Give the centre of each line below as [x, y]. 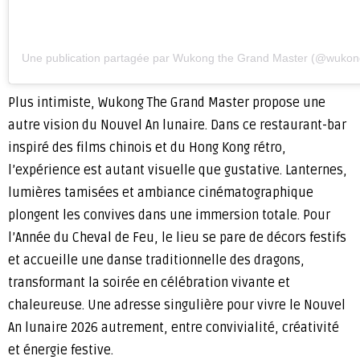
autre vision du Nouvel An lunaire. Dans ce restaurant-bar [177, 125]
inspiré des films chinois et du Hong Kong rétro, [147, 147]
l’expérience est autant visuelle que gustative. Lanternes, [178, 170]
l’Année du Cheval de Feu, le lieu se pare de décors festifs [177, 237]
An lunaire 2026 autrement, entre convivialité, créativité [174, 327]
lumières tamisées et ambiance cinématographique [161, 192]
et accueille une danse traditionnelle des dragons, [156, 260]
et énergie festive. [61, 350]
